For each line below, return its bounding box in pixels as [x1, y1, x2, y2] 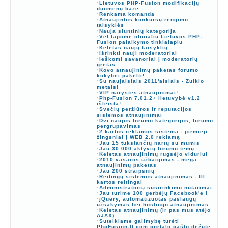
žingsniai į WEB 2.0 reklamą [96, 134, 180, 140]
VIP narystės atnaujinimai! [99, 89, 178, 95]
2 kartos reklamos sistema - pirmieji [99, 128, 208, 134]
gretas [96, 61, 116, 67]
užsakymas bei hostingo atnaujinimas [96, 201, 209, 207]
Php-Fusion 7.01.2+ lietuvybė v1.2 [99, 95, 201, 101]
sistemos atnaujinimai [96, 111, 162, 118]
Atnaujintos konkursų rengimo [99, 16, 188, 22]
